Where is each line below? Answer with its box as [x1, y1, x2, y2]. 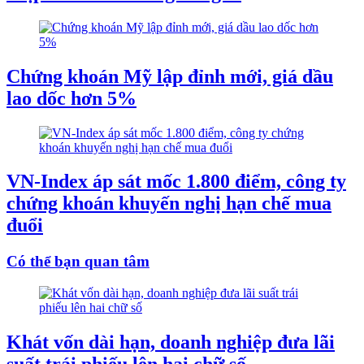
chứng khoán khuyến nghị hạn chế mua [6, 193, 331, 214]
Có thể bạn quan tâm [6, 253, 149, 271]
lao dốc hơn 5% [6, 87, 136, 109]
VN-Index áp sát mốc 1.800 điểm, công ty [6, 171, 346, 193]
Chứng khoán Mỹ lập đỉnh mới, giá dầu [6, 65, 333, 87]
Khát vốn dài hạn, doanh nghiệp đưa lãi [6, 331, 335, 353]
